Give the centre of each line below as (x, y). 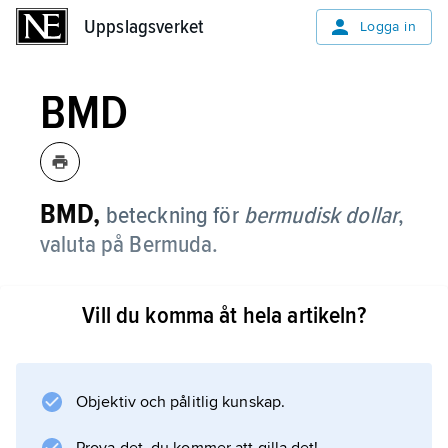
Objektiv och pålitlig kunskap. (180, 402)
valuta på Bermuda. (129, 244)
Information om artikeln (191, 365)
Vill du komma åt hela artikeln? (224, 315)
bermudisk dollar (321, 215)
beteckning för (174, 215)
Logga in (387, 26)
